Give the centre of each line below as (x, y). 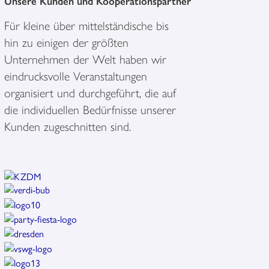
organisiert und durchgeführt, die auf (90, 92)
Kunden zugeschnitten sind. (67, 125)
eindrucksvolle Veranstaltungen (75, 75)
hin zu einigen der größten (66, 41)
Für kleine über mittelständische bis (86, 25)
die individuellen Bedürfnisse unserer (90, 109)
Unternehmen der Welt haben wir (85, 58)
